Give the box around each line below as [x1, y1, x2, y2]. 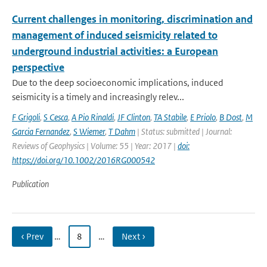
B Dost [219, 111, 242, 123]
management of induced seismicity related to [12, 29, 218, 42]
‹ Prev [21, 231, 44, 242]
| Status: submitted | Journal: [135, 126, 232, 137]
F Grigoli [12, 111, 40, 123]
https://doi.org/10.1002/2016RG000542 [12, 154, 155, 166]
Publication [12, 178, 49, 190]
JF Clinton [117, 111, 150, 123]
